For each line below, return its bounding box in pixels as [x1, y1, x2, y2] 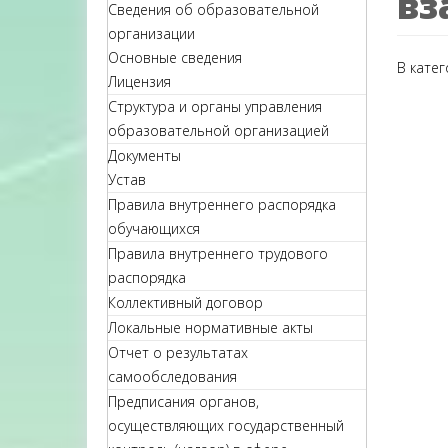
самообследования [108, 367, 237, 386]
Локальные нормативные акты [108, 318, 313, 337]
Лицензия [108, 72, 171, 91]
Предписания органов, [108, 392, 259, 411]
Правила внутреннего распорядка [108, 195, 336, 214]
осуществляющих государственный [108, 416, 344, 435]
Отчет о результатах [108, 343, 248, 362]
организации [108, 24, 195, 43]
